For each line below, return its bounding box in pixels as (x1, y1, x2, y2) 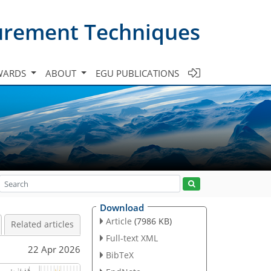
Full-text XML (105, 232, 158, 244)
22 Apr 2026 (28, 243, 80, 255)
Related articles (11, 219, 74, 230)
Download (100, 201, 144, 214)
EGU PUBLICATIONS (96, 67, 179, 79)
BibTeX (105, 249, 134, 261)
